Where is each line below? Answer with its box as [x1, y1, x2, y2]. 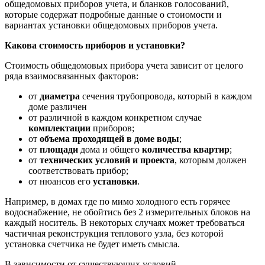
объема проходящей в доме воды [40, 134, 179, 144]
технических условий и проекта [40, 155, 174, 166]
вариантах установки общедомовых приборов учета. [5, 20, 218, 31]
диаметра [40, 91, 80, 102]
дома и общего [78, 144, 142, 155]
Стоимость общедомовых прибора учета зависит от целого [5, 60, 243, 71]
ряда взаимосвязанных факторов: [5, 71, 138, 82]
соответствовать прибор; [28, 166, 128, 176]
